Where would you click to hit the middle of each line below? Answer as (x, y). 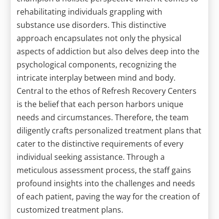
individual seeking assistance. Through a (91, 157)
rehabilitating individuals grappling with (90, 11)
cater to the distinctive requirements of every (100, 143)
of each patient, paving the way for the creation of (108, 196)
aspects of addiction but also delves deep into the (108, 51)
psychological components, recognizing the (97, 64)
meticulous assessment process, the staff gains (104, 170)
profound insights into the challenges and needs (106, 183)
